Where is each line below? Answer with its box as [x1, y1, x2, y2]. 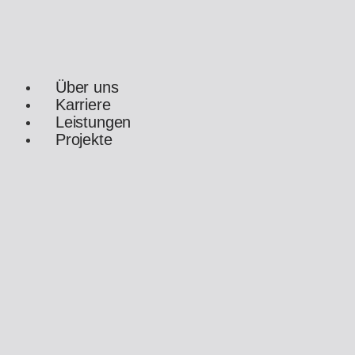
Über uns [55, 78, 119, 96]
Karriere [55, 96, 111, 113]
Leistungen [55, 113, 132, 131]
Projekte [55, 131, 113, 148]
